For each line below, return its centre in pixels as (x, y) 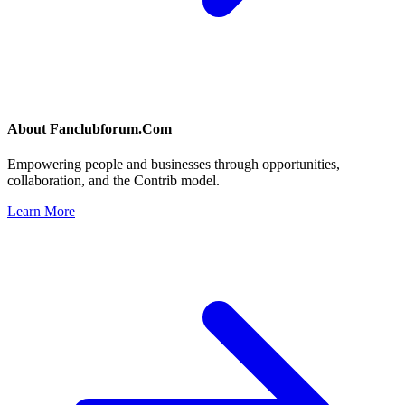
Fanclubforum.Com (111, 129)
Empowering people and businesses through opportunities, (174, 165)
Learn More (41, 212)
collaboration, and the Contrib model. (113, 181)
